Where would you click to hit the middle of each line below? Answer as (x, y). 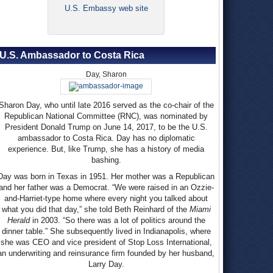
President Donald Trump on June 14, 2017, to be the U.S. (106, 127)
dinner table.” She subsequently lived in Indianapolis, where (106, 231)
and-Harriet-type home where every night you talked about (106, 198)
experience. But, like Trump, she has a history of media (106, 149)
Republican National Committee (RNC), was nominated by (106, 116)
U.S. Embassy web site (106, 8)
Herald (18, 220)
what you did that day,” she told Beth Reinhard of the (95, 209)
